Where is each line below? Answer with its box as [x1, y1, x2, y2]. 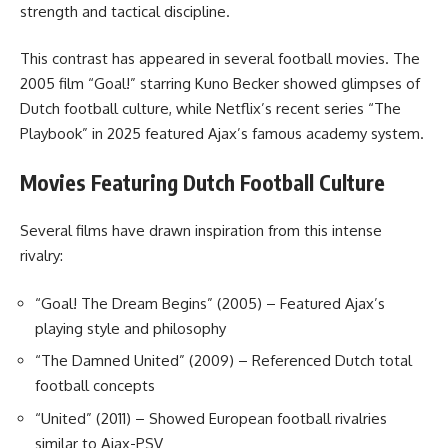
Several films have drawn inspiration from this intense [20, 221, 382, 241]
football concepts [35, 376, 155, 396]
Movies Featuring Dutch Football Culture [20, 168, 385, 196]
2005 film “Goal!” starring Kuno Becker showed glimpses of [20, 74, 420, 94]
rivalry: [20, 246, 63, 266]
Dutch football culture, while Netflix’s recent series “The [20, 99, 401, 119]
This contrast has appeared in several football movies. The [20, 49, 420, 69]
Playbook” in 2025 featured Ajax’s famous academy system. [20, 124, 424, 144]
